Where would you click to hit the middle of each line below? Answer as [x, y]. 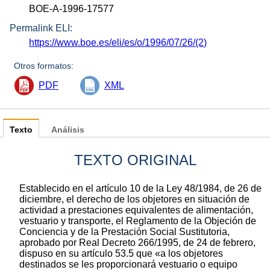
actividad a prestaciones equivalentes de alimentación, [136, 210]
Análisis [68, 130]
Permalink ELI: [41, 28]
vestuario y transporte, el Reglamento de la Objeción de [138, 221]
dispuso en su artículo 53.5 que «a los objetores [121, 254]
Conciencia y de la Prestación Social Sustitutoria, [124, 232]
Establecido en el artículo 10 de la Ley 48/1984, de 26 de [140, 189]
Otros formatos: [44, 66]
